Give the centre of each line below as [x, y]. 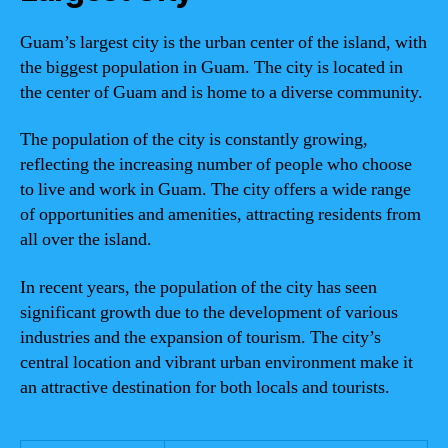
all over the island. [86, 239]
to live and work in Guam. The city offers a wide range [215, 189]
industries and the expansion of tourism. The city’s [200, 337]
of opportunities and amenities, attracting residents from [220, 214]
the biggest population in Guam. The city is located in [211, 67]
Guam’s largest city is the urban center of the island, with [223, 42]
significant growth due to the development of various [209, 312]
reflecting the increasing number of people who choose [216, 164]
